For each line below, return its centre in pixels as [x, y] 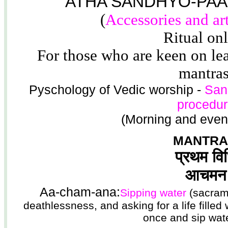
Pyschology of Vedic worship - [117, 90]
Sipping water [153, 193]
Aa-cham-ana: [80, 192]
